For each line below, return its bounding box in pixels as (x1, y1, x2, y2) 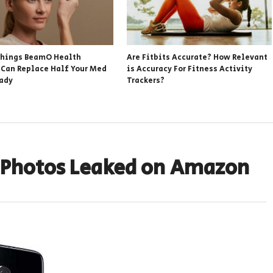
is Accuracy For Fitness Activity (127, 63, 253, 75)
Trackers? (127, 74, 165, 87)
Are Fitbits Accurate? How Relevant (127, 51, 268, 63)
